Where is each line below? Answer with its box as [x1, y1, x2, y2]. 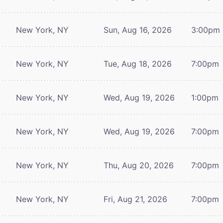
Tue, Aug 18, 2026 [104, 58, 172, 69]
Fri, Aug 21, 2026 [104, 194, 167, 204]
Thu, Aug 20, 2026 [104, 160, 174, 170]
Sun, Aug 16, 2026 [104, 24, 172, 35]
